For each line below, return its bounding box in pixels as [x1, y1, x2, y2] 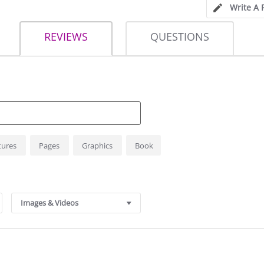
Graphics [82, 140, 114, 151]
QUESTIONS [159, 29, 209, 44]
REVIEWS [51, 29, 88, 44]
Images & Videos [21, 197, 78, 209]
